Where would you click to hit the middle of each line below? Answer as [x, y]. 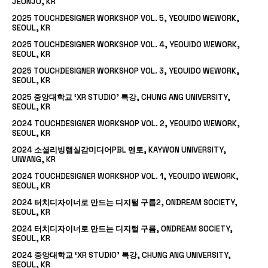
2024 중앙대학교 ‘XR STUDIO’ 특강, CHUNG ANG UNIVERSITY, [121, 255]
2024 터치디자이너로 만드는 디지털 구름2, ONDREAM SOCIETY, [125, 202]
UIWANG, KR [34, 159]
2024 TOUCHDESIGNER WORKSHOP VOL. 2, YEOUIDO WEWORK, [126, 123]
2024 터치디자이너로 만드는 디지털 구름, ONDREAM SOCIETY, [122, 229]
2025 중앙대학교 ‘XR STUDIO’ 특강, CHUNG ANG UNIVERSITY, [121, 97]
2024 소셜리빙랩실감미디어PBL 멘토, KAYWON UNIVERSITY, [119, 150]
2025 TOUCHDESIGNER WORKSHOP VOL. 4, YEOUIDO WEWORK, [126, 44]
